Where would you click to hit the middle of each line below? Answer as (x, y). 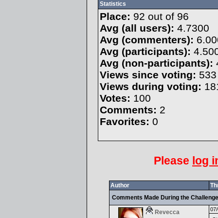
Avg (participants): (145, 51)
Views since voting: (148, 75)
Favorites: (124, 121)
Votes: (115, 98)
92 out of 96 (159, 16)
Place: (115, 16)
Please (173, 161)
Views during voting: (150, 86)
